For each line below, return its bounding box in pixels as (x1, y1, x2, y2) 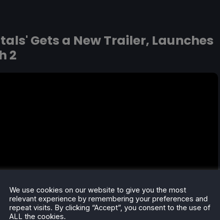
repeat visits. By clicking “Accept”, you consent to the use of (9, 203, 210, 212)
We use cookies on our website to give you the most (9, 185, 186, 194)
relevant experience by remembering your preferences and (9, 194, 208, 203)
